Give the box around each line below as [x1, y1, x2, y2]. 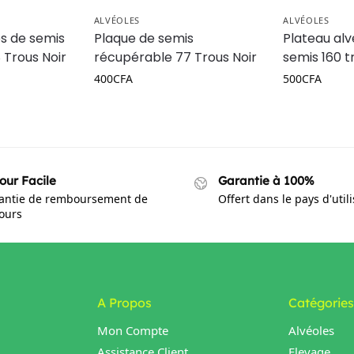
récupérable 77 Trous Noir [93, 48, 257, 67]
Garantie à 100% [218, 173, 314, 189]
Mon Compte [97, 322, 168, 339]
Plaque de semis [93, 29, 194, 48]
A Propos [97, 294, 152, 311]
